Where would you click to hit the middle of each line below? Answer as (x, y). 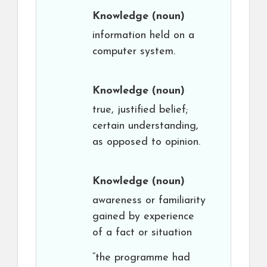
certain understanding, (145, 126)
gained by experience (143, 217)
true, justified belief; (140, 110)
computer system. (134, 52)
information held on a (143, 36)
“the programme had (141, 258)
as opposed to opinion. (146, 142)
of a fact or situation (142, 233)
